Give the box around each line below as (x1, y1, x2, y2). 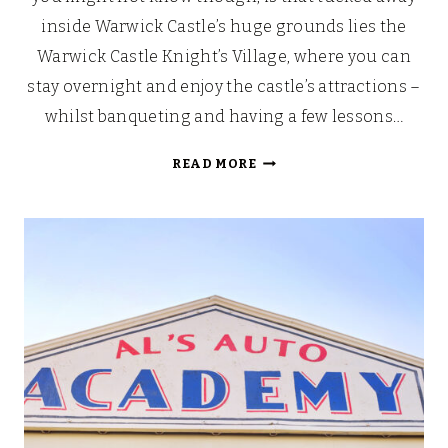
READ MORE (172, 156, 257, 172)
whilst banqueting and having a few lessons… (44, 107, 404, 127)
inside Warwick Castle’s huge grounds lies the (41, 17, 407, 37)
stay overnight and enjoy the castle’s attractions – (27, 77, 421, 97)
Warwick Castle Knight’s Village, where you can (37, 47, 411, 67)
